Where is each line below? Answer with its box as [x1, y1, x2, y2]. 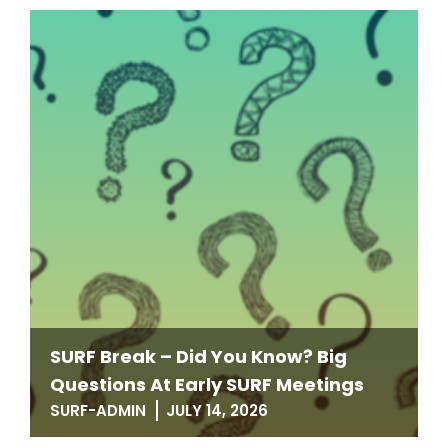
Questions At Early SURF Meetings [50, 372, 364, 397]
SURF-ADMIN [50, 400, 146, 421]
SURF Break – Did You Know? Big [50, 344, 347, 369]
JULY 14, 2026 [166, 400, 268, 421]
